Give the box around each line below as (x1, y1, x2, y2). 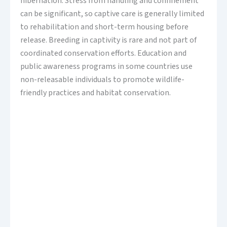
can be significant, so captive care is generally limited (20, 8, 204, 20)
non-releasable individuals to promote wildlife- (20, 74, 184, 86)
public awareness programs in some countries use (20, 61, 193, 72)
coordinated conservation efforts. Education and (20, 48, 186, 59)
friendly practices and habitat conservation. (20, 87, 171, 99)
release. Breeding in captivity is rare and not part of (20, 34, 197, 46)
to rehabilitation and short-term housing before (20, 21, 188, 33)
